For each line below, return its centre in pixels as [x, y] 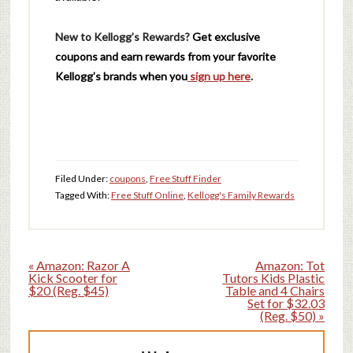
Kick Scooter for [72, 278]
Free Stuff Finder [185, 178]
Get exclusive [226, 37]
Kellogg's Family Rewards [241, 195]
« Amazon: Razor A [79, 265]
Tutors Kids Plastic [274, 278]
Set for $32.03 [286, 303]
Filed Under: [82, 178]
